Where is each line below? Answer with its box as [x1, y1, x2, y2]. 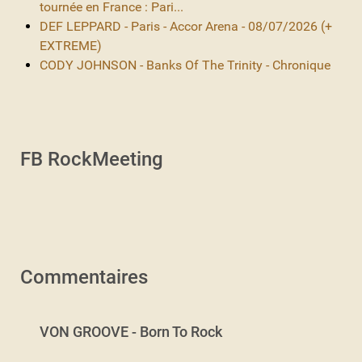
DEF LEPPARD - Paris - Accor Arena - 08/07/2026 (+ [40, 18, 332, 34]
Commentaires [20, 265, 148, 288]
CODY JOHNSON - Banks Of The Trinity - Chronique [40, 57, 330, 73]
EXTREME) [40, 37, 102, 53]
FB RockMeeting [20, 147, 163, 170]
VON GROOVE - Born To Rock [40, 322, 222, 340]
